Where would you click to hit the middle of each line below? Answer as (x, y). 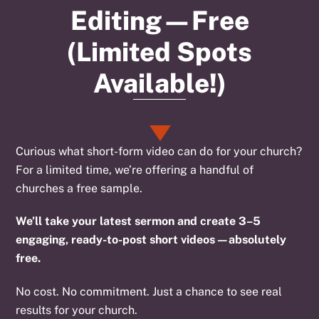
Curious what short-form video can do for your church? (159, 151)
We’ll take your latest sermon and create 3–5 (138, 221)
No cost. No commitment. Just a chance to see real (149, 292)
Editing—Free (159, 21)
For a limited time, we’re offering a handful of (135, 169)
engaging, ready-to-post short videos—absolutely (151, 240)
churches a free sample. (79, 188)
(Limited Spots (159, 52)
